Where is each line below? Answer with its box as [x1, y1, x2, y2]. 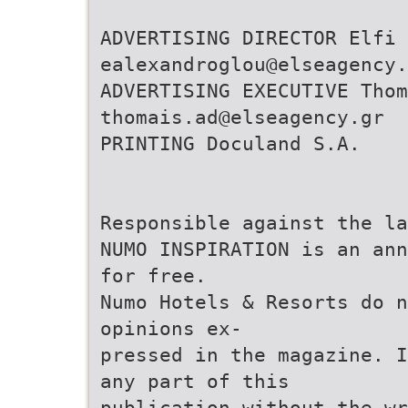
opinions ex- [100, 317, 242, 340]
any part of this [100, 370, 290, 393]
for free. [100, 264, 207, 287]
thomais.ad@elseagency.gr [100, 106, 384, 128]
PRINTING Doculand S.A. [100, 132, 361, 155]
